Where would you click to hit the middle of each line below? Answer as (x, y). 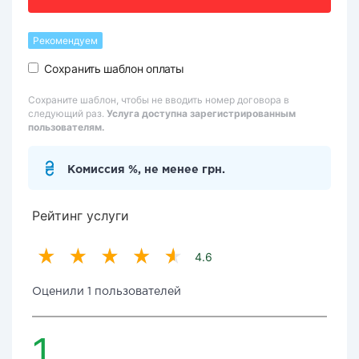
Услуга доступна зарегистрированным (201, 113)
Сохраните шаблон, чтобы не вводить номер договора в (159, 100)
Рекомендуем (65, 40)
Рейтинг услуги (81, 216)
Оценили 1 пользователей (107, 292)
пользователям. (67, 127)
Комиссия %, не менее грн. (146, 170)
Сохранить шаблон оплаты (114, 69)
